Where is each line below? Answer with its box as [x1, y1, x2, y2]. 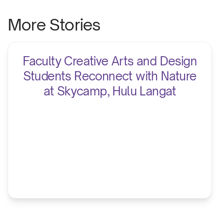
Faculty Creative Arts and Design [23, 54, 197, 69]
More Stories [8, 15, 101, 35]
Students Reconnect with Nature [23, 69, 197, 84]
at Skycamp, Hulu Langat [43, 84, 176, 99]
